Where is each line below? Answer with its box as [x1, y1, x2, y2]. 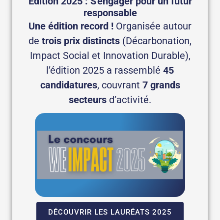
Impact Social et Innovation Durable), [29, 49, 191, 61]
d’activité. [107, 93, 151, 106]
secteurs [69, 93, 107, 106]
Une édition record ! [28, 20, 113, 32]
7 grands [142, 79, 180, 91]
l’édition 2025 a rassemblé [46, 64, 163, 76]
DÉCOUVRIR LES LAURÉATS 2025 [48, 208, 172, 217]
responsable [83, 6, 137, 19]
